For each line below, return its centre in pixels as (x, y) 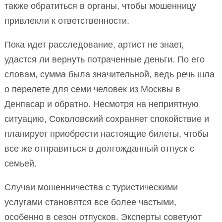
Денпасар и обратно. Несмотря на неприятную (102, 104)
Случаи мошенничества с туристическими (91, 188)
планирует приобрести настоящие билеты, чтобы (107, 134)
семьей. (21, 164)
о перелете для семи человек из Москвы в (92, 89)
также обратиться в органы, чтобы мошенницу (100, 6)
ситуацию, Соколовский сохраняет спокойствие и (107, 119)
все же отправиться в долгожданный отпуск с (99, 149)
